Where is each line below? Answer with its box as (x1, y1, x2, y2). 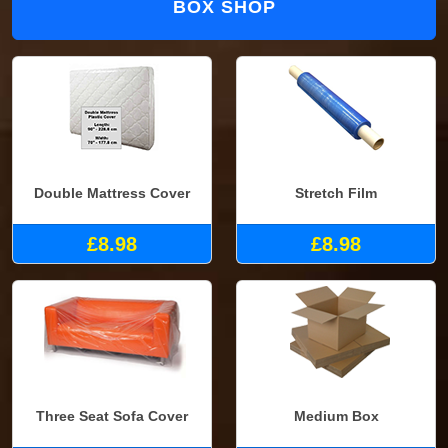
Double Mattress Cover (34, 184, 190, 201)
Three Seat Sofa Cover (36, 408, 188, 425)
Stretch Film (295, 184, 377, 201)
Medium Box (293, 408, 379, 425)
